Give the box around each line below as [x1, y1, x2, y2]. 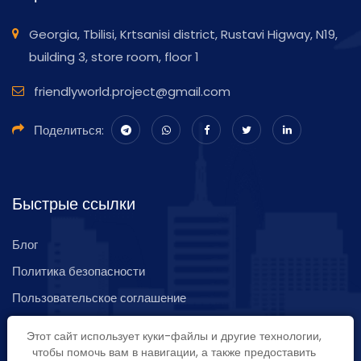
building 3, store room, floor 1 [29, 48, 199, 65]
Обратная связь [12, 342, 102, 359]
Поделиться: [34, 121, 104, 139]
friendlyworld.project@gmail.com [34, 82, 230, 100]
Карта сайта [12, 315, 79, 333]
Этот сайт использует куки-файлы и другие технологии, [27, 328, 322, 344]
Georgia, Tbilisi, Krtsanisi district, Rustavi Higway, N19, [29, 25, 338, 43]
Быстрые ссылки [12, 192, 135, 215]
